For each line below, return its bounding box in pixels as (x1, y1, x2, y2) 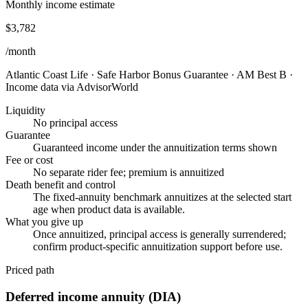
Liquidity (5, 104, 45, 117)
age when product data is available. (33, 203, 185, 216)
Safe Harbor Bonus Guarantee (97, 69, 228, 81)
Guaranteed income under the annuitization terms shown (33, 142, 277, 154)
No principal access (33, 117, 118, 129)
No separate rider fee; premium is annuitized (33, 166, 224, 179)
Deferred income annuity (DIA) (5, 289, 181, 305)
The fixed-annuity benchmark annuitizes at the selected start (33, 191, 291, 203)
